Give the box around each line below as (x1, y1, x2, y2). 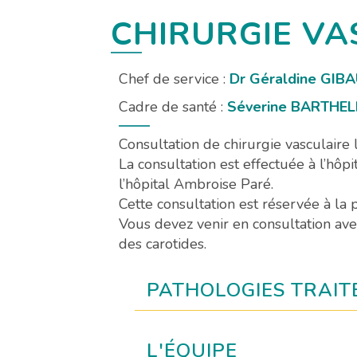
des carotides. (119, 234, 207, 254)
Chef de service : (119, 69, 230, 89)
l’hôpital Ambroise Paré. (119, 175, 274, 194)
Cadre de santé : (119, 97, 228, 117)
